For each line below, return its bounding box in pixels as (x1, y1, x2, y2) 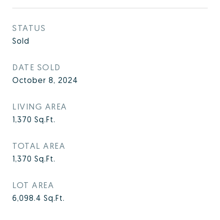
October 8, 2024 (12, 75, 78, 85)
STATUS (12, 23, 46, 33)
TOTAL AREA (12, 140, 65, 151)
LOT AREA (12, 180, 54, 190)
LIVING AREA (12, 101, 67, 111)
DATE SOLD (12, 62, 61, 72)
